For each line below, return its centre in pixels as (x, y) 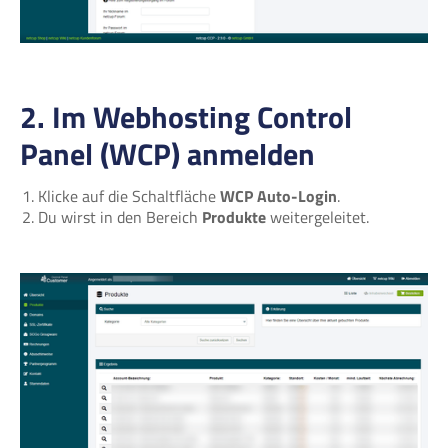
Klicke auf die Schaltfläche (129, 196)
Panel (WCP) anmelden (167, 153)
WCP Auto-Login (278, 196)
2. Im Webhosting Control (186, 116)
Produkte (234, 217)
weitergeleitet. (317, 217)
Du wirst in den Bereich (120, 217)
